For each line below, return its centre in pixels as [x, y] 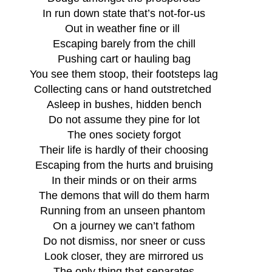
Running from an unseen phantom [124, 210]
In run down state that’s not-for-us [124, 13]
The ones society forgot [124, 134]
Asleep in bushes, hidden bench [124, 104]
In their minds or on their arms [124, 180]
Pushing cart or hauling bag [124, 59]
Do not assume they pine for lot [124, 119]
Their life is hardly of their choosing [124, 150]
